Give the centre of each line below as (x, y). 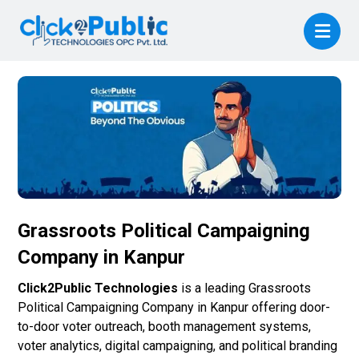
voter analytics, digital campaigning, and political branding (178, 346)
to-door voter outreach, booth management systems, (165, 327)
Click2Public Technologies (98, 288)
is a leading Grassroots (245, 288)
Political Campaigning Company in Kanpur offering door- (174, 308)
